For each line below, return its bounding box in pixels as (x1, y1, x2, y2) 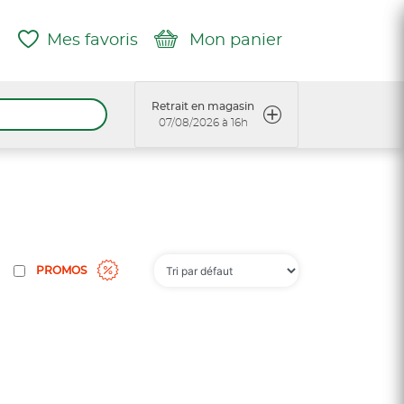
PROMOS (36, 265, 87, 276)
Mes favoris (47, 32, 138, 49)
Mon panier (189, 32, 282, 49)
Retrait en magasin (151, 101, 254, 112)
